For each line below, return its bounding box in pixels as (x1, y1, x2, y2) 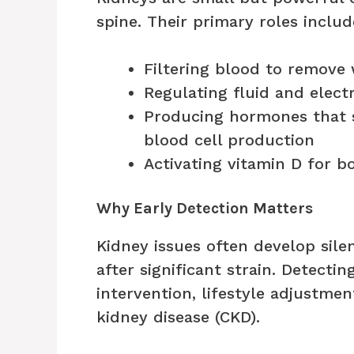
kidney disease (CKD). (96, 307, 260, 326)
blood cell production (144, 130, 314, 149)
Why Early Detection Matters (96, 198, 313, 217)
